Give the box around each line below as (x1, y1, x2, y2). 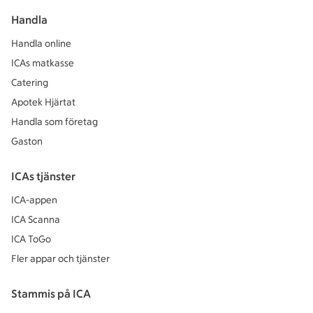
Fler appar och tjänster (11, 253, 110, 265)
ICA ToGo (11, 233, 51, 246)
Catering (11, 77, 48, 89)
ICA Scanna (11, 214, 60, 226)
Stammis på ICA (11, 287, 91, 301)
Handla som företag (11, 116, 98, 129)
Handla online (11, 38, 71, 50)
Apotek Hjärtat (11, 96, 75, 109)
